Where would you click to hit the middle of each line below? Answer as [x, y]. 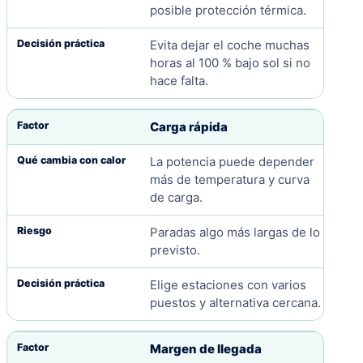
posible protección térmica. [228, 11]
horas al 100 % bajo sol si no [230, 63]
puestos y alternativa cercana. [235, 303]
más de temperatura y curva [229, 180]
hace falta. [179, 81]
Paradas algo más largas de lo [235, 233]
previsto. [175, 250]
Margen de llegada [205, 349]
